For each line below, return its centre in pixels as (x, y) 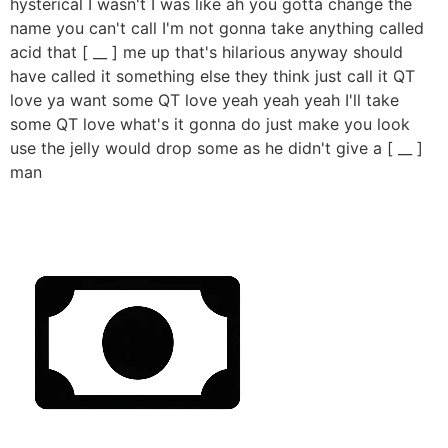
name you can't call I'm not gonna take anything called (217, 28)
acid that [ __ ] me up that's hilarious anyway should (206, 52)
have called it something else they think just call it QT (212, 76)
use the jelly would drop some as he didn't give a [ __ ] (216, 148)
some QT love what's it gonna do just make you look (210, 124)
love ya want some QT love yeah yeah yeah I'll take (204, 100)
